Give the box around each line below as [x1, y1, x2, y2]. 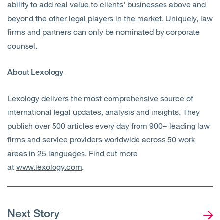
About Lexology [7, 67, 63, 77]
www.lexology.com [16, 162, 82, 172]
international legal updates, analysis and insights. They [7, 107, 200, 117]
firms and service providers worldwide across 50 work [7, 135, 195, 144]
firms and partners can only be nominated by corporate [7, 27, 200, 37]
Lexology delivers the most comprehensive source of [7, 93, 193, 103]
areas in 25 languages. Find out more [7, 148, 137, 158]
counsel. [7, 41, 37, 51]
